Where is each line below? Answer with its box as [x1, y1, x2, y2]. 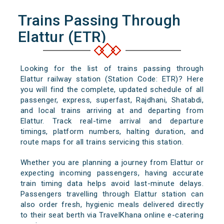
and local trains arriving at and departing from [20, 106, 204, 115]
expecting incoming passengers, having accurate [20, 168, 204, 178]
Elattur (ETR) [17, 28, 106, 46]
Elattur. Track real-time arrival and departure [20, 116, 204, 126]
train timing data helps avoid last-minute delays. [20, 179, 204, 188]
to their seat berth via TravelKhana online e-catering [20, 210, 204, 220]
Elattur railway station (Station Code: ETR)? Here [20, 74, 204, 84]
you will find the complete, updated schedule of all [20, 85, 204, 94]
